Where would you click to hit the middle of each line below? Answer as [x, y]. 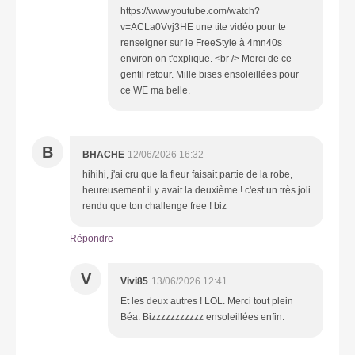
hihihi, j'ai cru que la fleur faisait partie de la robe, [187, 174]
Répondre [92, 238]
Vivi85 [134, 281]
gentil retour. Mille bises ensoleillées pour [210, 74]
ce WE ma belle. [155, 90]
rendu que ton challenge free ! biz [155, 206]
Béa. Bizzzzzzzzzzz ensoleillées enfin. [202, 317]
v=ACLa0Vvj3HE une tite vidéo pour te [203, 27]
